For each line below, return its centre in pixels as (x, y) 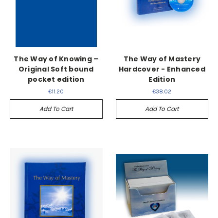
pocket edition (56, 79)
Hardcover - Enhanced (162, 69)
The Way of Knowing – (56, 59)
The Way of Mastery (162, 59)
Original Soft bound (56, 69)
